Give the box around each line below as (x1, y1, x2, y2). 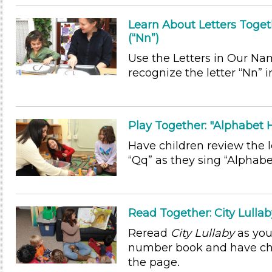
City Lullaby (170, 226, 237, 240)
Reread (127, 226, 171, 240)
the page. (127, 255, 180, 269)
